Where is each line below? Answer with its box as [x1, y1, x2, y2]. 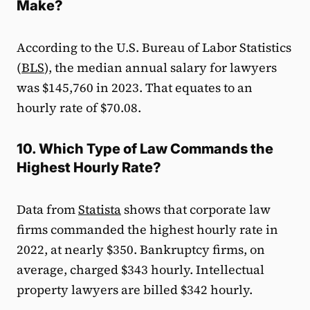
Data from [17, 200, 78, 218]
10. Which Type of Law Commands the [17, 140, 273, 157]
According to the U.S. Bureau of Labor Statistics [17, 38, 291, 56]
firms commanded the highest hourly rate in [17, 220, 278, 238]
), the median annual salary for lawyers [44, 58, 277, 76]
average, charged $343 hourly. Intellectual [17, 260, 264, 278]
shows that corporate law [121, 200, 271, 218]
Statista [78, 200, 121, 218]
